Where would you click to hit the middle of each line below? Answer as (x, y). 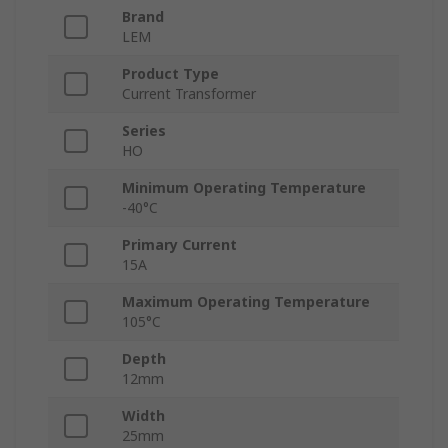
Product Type (170, 74)
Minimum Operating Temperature (244, 188)
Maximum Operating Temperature (246, 302)
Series (144, 131)
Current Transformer (189, 94)
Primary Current (179, 245)
